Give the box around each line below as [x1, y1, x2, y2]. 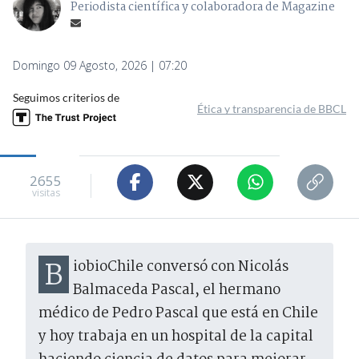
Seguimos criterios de [13, 90, 119, 104]
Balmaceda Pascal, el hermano [73, 278, 280, 302]
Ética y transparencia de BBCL [197, 101, 346, 115]
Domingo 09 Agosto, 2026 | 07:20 [13, 57, 187, 73]
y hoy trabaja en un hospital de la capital [38, 325, 313, 349]
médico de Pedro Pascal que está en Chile [38, 301, 318, 325]
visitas [31, 186, 60, 200]
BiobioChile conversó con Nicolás [44, 253, 63, 300]
